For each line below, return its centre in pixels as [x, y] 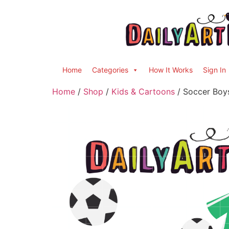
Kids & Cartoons [143, 91]
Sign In [214, 70]
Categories [110, 70]
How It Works [171, 70]
